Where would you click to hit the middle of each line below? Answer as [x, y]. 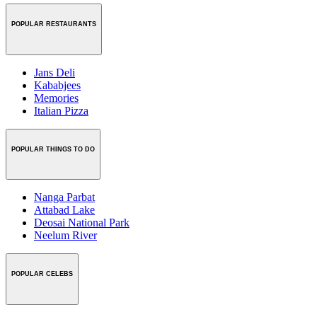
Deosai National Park [82, 223]
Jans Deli [54, 72]
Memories [56, 98]
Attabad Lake [64, 210]
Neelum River [65, 236]
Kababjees [57, 85]
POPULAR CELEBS [42, 274]
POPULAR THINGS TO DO [53, 149]
